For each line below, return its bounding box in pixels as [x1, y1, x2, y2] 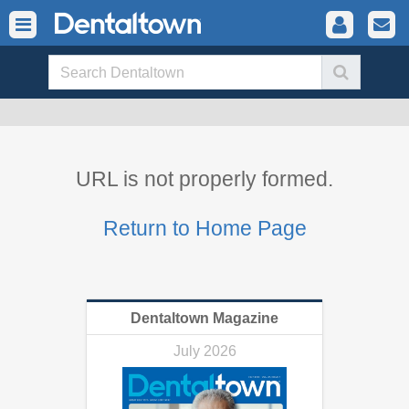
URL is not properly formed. [76, 167, 333, 191]
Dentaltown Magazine [131, 310, 278, 326]
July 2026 [173, 343, 236, 359]
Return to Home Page [102, 216, 307, 240]
